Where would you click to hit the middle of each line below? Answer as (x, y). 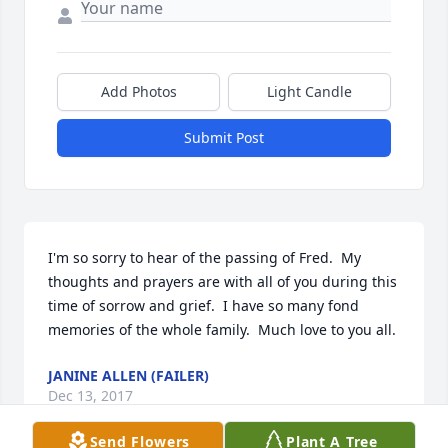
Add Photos (138, 92)
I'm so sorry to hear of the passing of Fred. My (204, 258)
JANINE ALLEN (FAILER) (128, 376)
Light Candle (309, 92)
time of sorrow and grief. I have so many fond (203, 306)
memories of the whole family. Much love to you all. (222, 330)
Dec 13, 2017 (90, 396)
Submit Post (224, 138)
